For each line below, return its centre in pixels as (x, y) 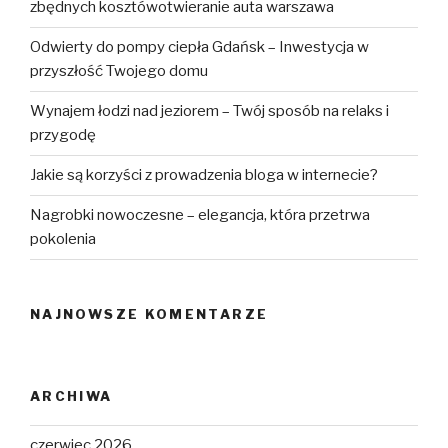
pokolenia (63, 239)
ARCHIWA (71, 396)
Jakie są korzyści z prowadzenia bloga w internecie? (204, 175)
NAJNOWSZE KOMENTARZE (149, 313)
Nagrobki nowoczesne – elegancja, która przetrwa (200, 215)
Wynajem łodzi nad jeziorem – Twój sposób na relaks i (209, 111)
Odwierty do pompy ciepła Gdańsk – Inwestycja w (199, 47)
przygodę (63, 135)
